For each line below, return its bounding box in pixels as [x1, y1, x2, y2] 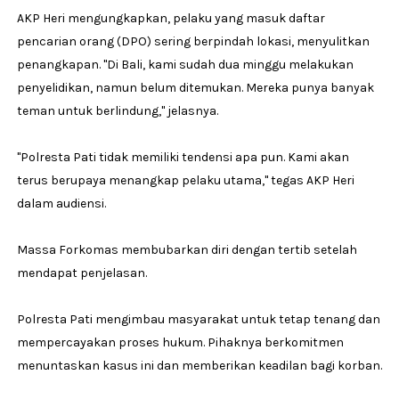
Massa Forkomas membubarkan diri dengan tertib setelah [16, 241, 357, 257]
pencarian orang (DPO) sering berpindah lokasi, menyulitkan [16, 33, 370, 49]
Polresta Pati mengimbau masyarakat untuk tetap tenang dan [16, 311, 380, 327]
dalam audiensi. [16, 195, 106, 211]
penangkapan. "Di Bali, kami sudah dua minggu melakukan [16, 56, 354, 72]
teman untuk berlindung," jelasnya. [16, 102, 218, 118]
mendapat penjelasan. [16, 265, 147, 281]
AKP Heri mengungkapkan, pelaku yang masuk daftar [16, 10, 325, 26]
